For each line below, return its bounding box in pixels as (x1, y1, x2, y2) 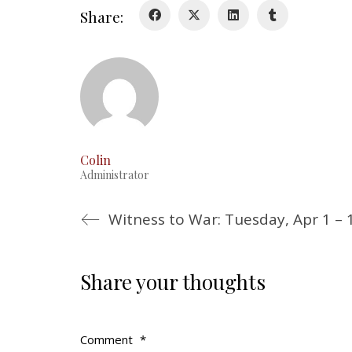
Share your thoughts (80, 268, 266, 296)
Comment (80, 332, 136, 348)
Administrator (80, 167, 149, 183)
